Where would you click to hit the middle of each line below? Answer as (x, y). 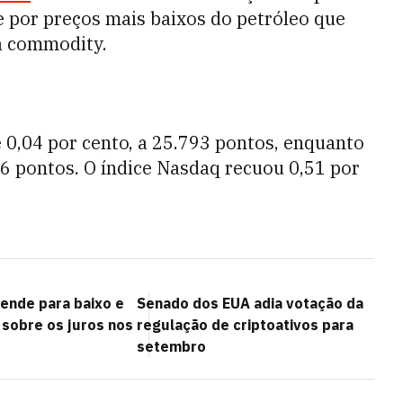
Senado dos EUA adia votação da (250, 303)
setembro (171, 346)
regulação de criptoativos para (245, 325)
